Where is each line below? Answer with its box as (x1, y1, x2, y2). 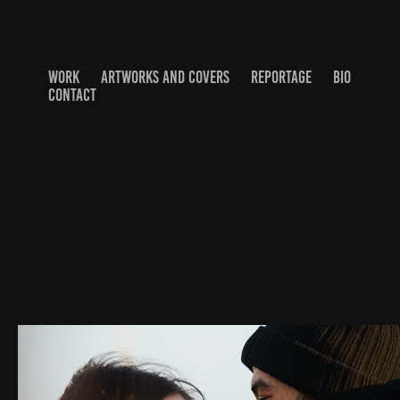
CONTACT (47, 86, 96, 104)
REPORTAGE (250, 68, 312, 87)
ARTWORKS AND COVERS (100, 68, 229, 87)
